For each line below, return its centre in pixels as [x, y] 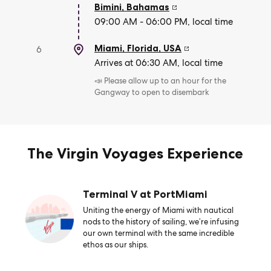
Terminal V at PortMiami [145, 194]
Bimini [108, 7]
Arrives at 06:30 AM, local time [158, 63]
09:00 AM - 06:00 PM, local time [164, 22]
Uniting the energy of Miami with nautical [158, 210]
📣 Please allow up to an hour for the [160, 81]
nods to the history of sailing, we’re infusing [161, 222]
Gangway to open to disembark [152, 92]
